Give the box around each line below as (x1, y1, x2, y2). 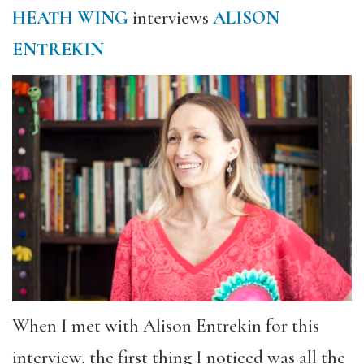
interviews (128, 6, 213, 29)
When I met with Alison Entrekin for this (12, 314, 319, 338)
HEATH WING (12, 6, 128, 29)
